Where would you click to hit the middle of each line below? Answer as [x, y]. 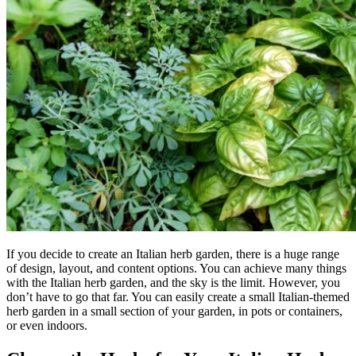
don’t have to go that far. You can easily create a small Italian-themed [178, 296]
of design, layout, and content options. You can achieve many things [176, 268]
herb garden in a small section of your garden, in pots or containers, [174, 311]
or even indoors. [47, 325]
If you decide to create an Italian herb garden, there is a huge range [173, 253]
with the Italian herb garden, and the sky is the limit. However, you [173, 282]
